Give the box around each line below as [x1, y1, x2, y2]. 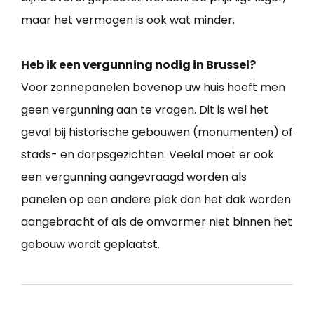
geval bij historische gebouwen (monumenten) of [21, 123, 293, 140]
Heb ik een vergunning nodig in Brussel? [21, 56, 256, 73]
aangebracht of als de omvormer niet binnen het [21, 213, 292, 230]
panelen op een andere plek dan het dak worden [21, 191, 291, 207]
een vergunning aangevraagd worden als [21, 168, 247, 185]
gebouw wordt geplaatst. [21, 235, 160, 252]
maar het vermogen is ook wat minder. [21, 11, 235, 28]
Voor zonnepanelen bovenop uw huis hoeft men [21, 78, 285, 95]
